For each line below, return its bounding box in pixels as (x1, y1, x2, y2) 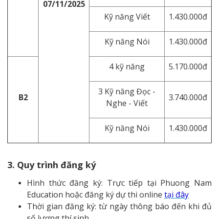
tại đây (164, 189, 189, 200)
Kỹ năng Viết (104, 11, 150, 22)
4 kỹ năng (109, 61, 145, 72)
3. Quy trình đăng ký (7, 158, 96, 171)
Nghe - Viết (106, 97, 148, 109)
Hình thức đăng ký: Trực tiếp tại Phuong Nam (27, 177, 212, 188)
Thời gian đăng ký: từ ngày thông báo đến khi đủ (27, 200, 212, 212)
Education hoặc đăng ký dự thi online (27, 189, 164, 200)
